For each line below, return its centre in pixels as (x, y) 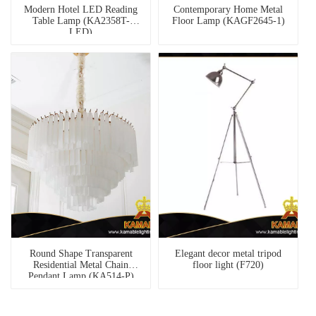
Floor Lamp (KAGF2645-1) (228, 21)
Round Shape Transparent (81, 254)
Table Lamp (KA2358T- (81, 21)
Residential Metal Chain (81, 265)
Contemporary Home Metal (228, 10)
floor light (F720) (228, 265)
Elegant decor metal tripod (228, 254)
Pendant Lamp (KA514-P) (81, 276)
